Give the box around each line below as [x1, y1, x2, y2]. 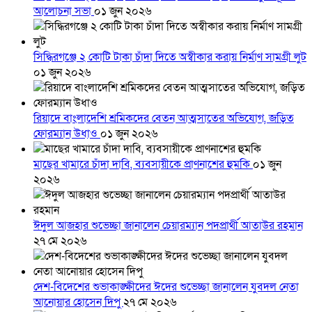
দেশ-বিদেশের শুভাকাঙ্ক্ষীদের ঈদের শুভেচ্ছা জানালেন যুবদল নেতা [33, 279, 299, 295]
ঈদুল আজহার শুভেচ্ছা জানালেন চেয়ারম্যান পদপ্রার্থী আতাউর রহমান [33, 218, 303, 234]
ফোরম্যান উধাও [33, 126, 100, 142]
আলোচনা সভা [33, 3, 94, 19]
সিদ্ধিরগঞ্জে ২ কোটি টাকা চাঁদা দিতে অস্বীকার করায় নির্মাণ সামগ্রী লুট [33, 49, 306, 65]
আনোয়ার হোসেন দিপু [33, 295, 123, 311]
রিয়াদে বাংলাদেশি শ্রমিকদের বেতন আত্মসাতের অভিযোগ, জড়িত [33, 111, 294, 127]
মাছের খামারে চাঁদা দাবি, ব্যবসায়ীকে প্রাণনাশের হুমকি [33, 157, 253, 173]
